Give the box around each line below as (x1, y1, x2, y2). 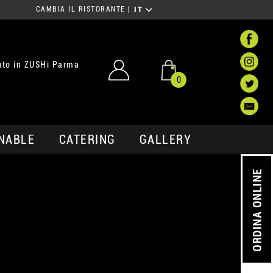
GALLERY (139, 132, 192, 147)
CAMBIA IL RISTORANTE (35, 5, 126, 14)
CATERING (58, 132, 116, 147)
